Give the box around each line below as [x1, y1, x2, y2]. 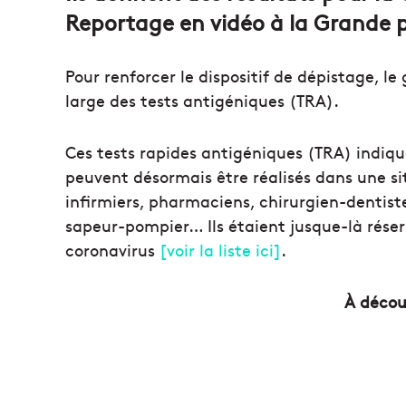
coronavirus [65, 238, 159, 261]
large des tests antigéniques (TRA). [65, 89, 339, 111]
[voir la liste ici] [159, 238, 281, 261]
